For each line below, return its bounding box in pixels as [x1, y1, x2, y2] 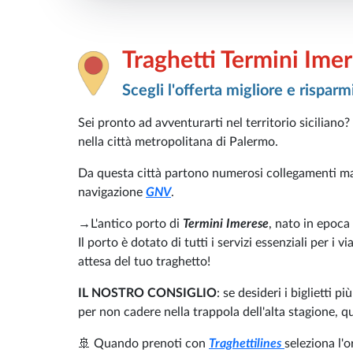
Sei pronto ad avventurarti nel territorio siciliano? [78, 117, 350, 129]
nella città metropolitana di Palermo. [78, 136, 281, 148]
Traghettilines [209, 337, 284, 350]
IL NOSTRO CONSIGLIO [78, 287, 217, 299]
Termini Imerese [183, 217, 269, 230]
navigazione [78, 186, 146, 199]
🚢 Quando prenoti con [78, 337, 209, 350]
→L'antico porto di [78, 217, 183, 230]
